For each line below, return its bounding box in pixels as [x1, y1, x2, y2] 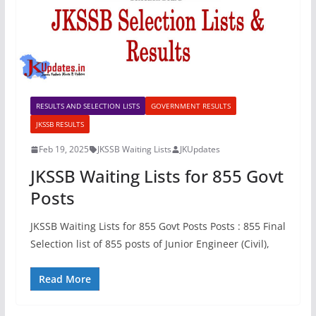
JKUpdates [179, 143, 220, 156]
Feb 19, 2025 [38, 143, 89, 156]
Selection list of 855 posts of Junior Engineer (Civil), [30, 237, 269, 251]
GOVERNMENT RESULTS [150, 101, 231, 111]
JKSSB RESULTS [35, 119, 84, 130]
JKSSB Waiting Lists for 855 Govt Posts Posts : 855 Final [30, 219, 286, 233]
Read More [38, 272, 91, 286]
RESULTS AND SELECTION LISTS [35, 101, 140, 111]
